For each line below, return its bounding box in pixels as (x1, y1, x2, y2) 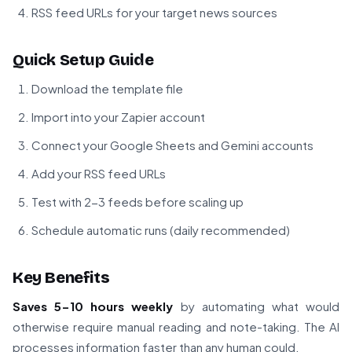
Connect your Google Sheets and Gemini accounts (31, 137, 313, 153)
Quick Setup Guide (13, 50, 154, 70)
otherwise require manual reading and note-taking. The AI (13, 319, 339, 335)
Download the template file (31, 81, 183, 97)
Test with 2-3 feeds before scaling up (31, 194, 244, 210)
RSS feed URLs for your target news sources (31, 5, 277, 20)
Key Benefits (13, 268, 110, 288)
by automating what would (173, 299, 340, 314)
